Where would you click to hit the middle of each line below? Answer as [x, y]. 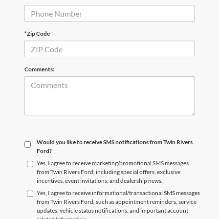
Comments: [39, 69]
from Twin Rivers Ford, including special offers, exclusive [109, 172]
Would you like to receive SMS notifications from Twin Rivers [115, 142]
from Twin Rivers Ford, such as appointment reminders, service [117, 202]
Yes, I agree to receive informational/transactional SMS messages [118, 193]
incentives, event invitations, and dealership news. [100, 181]
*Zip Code [37, 34]
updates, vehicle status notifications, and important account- [113, 211]
